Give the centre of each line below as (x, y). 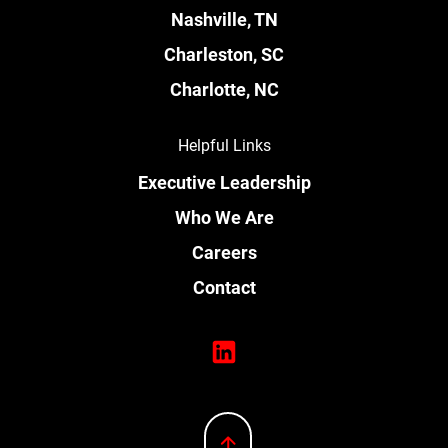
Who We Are (224, 216)
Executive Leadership (224, 181)
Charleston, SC (224, 53)
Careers (224, 251)
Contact (224, 286)
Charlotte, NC (224, 88)
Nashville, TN (224, 18)
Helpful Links (224, 144)
